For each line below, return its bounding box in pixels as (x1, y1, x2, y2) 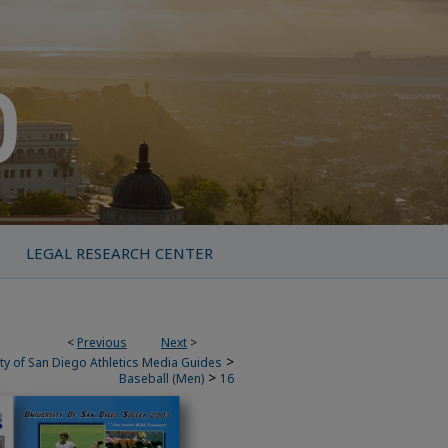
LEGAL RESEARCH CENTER (25, 243, 213, 263)
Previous (77, 334, 127, 351)
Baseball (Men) (119, 370, 204, 387)
